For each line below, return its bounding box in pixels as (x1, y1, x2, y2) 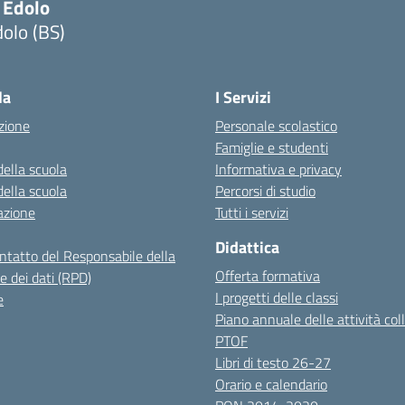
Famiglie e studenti (215, 137, 328, 158)
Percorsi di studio (215, 180, 316, 202)
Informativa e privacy (215, 158, 342, 180)
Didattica (215, 235, 279, 259)
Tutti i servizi (215, 202, 288, 223)
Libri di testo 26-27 (215, 352, 331, 373)
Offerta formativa (215, 265, 320, 287)
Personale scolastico (215, 115, 337, 137)
